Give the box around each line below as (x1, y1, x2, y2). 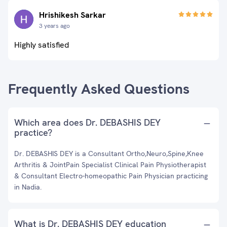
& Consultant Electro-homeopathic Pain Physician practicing (14, 171, 208, 180)
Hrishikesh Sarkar (39, 10, 106, 20)
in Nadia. (14, 182, 42, 192)
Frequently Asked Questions (8, 80, 190, 98)
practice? (14, 127, 52, 138)
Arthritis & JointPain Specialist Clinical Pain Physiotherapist (14, 160, 206, 169)
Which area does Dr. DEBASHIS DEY (14, 117, 161, 128)
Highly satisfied (14, 40, 69, 50)
